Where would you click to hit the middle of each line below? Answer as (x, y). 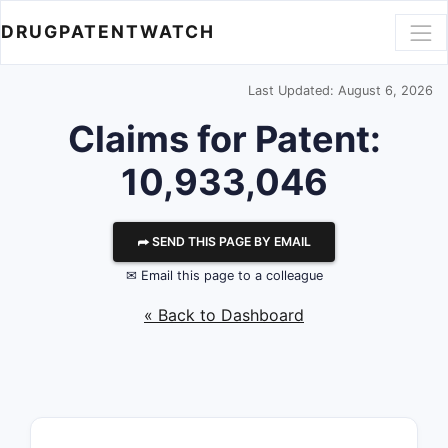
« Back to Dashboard (224, 315)
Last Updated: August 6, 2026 (340, 90)
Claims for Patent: (224, 139)
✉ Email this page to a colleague (224, 275)
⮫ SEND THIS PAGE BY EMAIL (224, 241)
